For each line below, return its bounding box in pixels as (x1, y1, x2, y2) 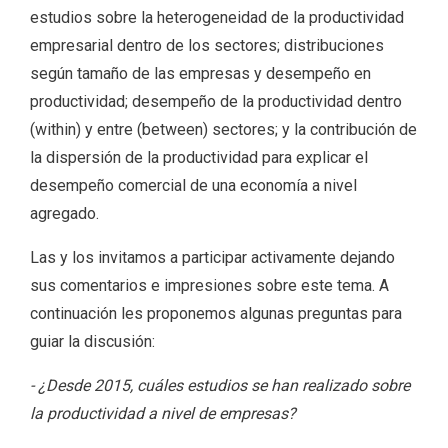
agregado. (30, 204, 99, 223)
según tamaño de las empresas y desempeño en (30, 64, 371, 83)
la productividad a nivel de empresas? (30, 404, 296, 423)
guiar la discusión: (30, 332, 155, 351)
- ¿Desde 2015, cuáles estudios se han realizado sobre (30, 376, 410, 395)
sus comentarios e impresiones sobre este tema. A (30, 276, 389, 295)
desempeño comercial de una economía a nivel (30, 176, 357, 195)
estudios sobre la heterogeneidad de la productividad (30, 8, 404, 27)
